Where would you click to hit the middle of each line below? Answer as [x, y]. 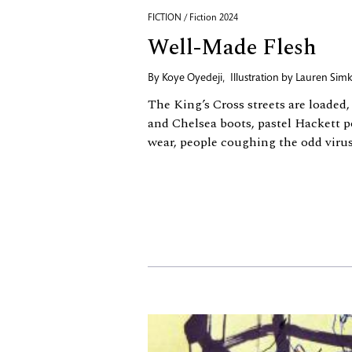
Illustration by [263, 78]
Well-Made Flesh [232, 47]
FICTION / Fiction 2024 [193, 18]
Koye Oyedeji [192, 78]
